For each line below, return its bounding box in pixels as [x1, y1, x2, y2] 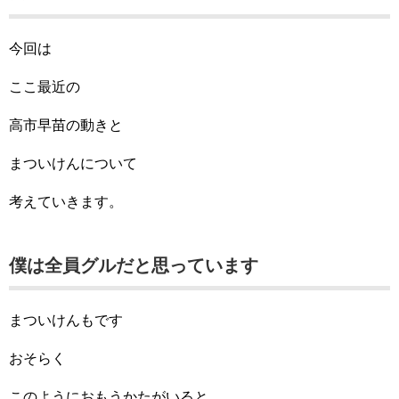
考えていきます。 [9, 194, 123, 209]
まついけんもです [9, 313, 123, 328]
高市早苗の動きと [9, 118, 123, 133]
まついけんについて [9, 156, 137, 171]
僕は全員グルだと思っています [9, 256, 258, 275]
